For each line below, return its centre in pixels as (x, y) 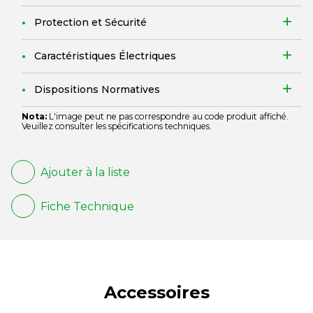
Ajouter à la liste (85, 172)
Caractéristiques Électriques (105, 56)
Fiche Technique (87, 206)
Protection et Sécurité (90, 22)
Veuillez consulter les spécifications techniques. (117, 126)
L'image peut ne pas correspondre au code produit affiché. (168, 116)
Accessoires (156, 292)
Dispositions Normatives (97, 89)
